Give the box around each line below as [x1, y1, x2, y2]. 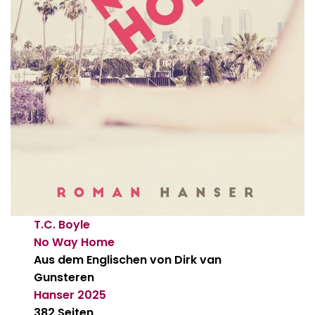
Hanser [34, 287, 75, 304]
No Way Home [34, 234, 115, 251]
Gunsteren [34, 269, 95, 286]
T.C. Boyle [34, 217, 91, 233]
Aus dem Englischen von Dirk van [34, 252, 222, 269]
